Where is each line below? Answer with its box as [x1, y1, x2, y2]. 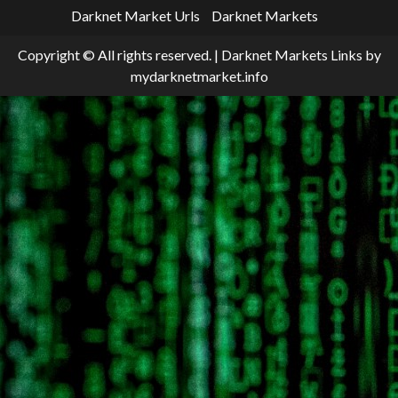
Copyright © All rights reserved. [17, 46, 214, 64]
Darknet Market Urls [71, 7, 200, 25]
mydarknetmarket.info [130, 68, 268, 85]
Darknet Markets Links [220, 46, 362, 64]
